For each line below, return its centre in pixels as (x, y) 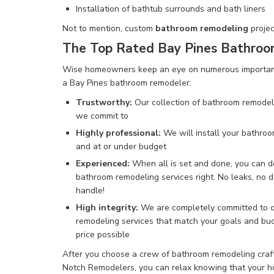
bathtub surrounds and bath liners (199, 9)
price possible (103, 235)
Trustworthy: (104, 102)
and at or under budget (121, 146)
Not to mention (91, 28)
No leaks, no (243, 177)
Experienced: (103, 164)
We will (178, 133)
